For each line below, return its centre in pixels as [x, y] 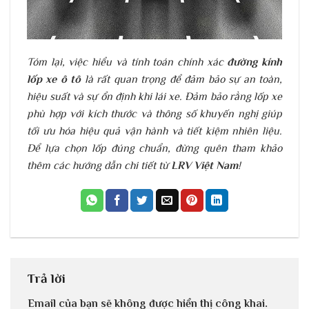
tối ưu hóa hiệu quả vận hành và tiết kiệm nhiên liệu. [154, 131]
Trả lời [48, 278]
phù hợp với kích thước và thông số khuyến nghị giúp [154, 113]
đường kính [255, 62]
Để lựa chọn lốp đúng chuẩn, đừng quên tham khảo [154, 148]
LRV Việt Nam [205, 165]
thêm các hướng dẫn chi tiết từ [99, 165]
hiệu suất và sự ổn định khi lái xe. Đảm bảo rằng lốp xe [154, 96]
